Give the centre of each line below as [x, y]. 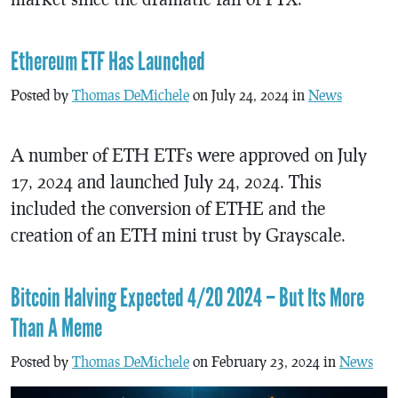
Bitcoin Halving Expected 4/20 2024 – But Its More [187, 298]
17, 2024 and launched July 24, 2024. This [166, 182]
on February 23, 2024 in [264, 362]
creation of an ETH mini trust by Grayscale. [178, 235]
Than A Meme [56, 329]
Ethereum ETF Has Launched [108, 62]
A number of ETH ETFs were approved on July [189, 155]
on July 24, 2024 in [249, 95]
